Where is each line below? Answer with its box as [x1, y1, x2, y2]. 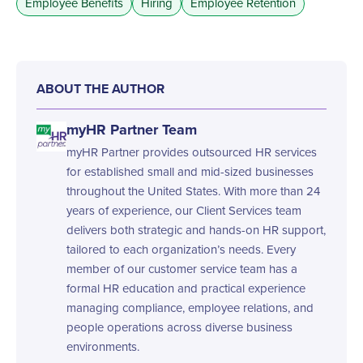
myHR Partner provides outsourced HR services [66, 143, 317, 161]
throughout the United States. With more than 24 [66, 182, 320, 200]
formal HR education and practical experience [66, 280, 305, 297]
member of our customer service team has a [66, 260, 297, 278]
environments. [66, 338, 139, 356]
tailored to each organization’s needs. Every [66, 241, 296, 258]
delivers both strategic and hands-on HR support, [66, 221, 326, 239]
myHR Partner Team [66, 119, 197, 140]
